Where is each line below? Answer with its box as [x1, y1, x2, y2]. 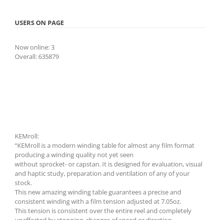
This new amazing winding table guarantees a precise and [15, 188, 181, 196]
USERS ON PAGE [15, 18, 64, 27]
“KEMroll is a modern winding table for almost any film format [15, 141, 194, 150]
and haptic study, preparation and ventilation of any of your [15, 169, 190, 178]
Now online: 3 [15, 43, 55, 52]
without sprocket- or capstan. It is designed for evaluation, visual [15, 160, 202, 168]
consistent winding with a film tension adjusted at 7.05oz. [15, 197, 181, 206]
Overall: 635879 [15, 52, 59, 61]
